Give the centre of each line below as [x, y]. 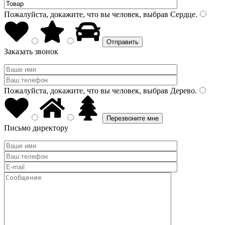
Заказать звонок [31, 51]
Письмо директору [36, 128]
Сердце [182, 14]
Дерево [182, 91]
